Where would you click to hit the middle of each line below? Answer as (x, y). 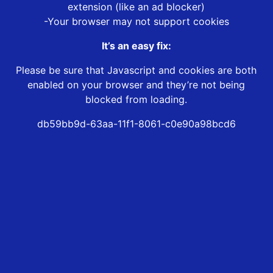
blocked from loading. (136, 100)
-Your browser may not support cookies (136, 22)
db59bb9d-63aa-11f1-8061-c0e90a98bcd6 (136, 124)
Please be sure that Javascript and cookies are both (136, 70)
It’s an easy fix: (136, 46)
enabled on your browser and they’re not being (136, 85)
